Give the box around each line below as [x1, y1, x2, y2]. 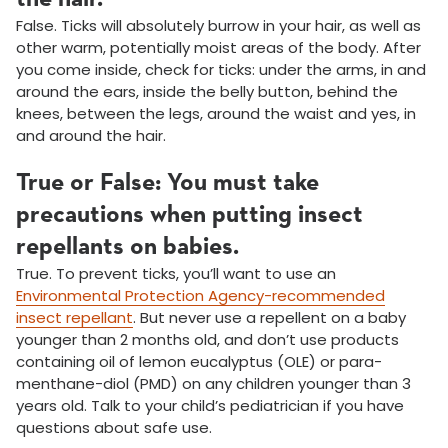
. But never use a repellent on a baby [133, 307, 406, 329]
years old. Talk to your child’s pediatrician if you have [16, 395, 404, 417]
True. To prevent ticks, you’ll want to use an [16, 263, 336, 285]
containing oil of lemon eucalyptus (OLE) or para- [16, 351, 382, 373]
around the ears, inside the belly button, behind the [16, 81, 398, 103]
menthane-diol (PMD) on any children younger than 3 [16, 373, 411, 395]
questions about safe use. [16, 417, 212, 439]
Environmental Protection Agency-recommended [16, 285, 385, 307]
